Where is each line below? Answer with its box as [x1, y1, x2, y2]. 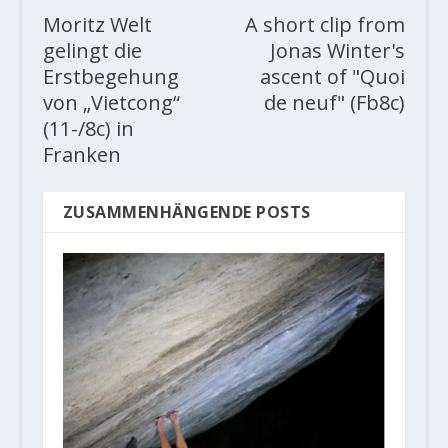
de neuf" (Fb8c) [264, 89, 406, 117]
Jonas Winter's [270, 37, 406, 65]
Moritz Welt [42, 11, 152, 39]
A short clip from [245, 11, 406, 39]
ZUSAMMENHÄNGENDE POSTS [62, 201, 311, 224]
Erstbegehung [42, 63, 179, 91]
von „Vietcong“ [42, 89, 180, 117]
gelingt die [42, 37, 142, 65]
